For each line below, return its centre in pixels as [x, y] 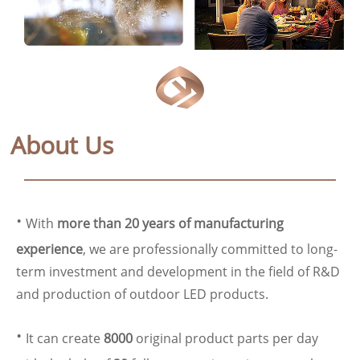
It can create [63, 338]
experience [49, 249]
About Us [62, 145]
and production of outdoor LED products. [142, 294]
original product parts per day [225, 338]
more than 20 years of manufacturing [170, 223]
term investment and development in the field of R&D [178, 272]
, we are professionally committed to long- [210, 249]
